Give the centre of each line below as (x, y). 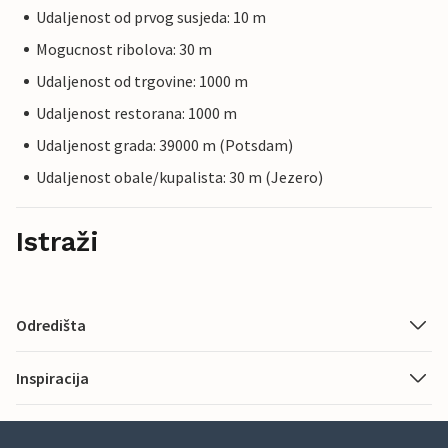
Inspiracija (52, 378)
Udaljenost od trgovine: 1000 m (142, 81)
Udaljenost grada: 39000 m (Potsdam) (164, 145)
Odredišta (51, 325)
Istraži (57, 242)
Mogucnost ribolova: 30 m (124, 49)
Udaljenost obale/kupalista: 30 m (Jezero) (179, 177)
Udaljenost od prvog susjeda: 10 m (151, 17)
